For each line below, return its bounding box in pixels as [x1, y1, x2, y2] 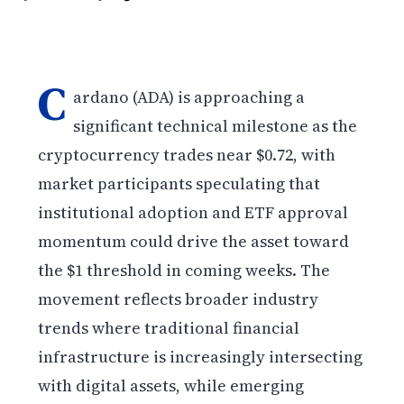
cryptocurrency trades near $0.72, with [38, 142, 336, 166]
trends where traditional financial [38, 316, 300, 339]
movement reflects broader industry [38, 287, 319, 310]
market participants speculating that [38, 171, 321, 195]
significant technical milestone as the [73, 114, 358, 137]
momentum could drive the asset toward [38, 229, 350, 252]
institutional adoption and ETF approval [38, 200, 349, 224]
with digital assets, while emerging [38, 373, 305, 397]
